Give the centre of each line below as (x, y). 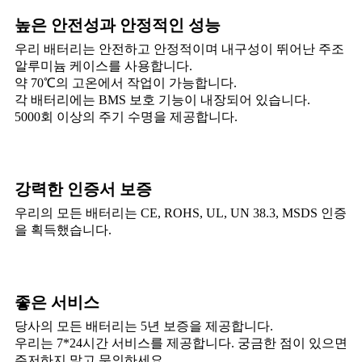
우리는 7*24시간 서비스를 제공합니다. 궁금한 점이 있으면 (181, 343)
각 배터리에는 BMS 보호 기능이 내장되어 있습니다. (162, 99)
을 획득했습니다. (63, 229)
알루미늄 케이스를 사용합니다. (103, 65)
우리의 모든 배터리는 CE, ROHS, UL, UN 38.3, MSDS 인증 (181, 213)
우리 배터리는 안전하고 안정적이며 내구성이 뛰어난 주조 (179, 48)
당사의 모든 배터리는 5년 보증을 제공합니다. (144, 326)
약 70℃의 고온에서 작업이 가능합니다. (126, 82)
